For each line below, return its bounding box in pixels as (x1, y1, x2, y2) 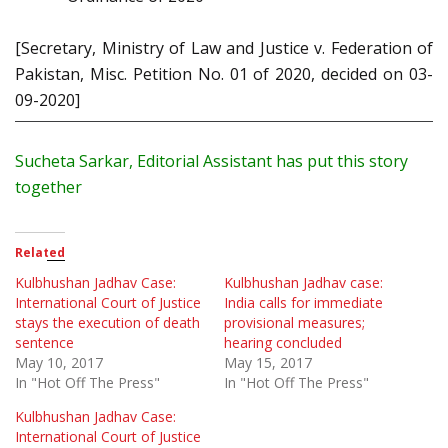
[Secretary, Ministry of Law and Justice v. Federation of (15, 37, 433, 60)
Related (15, 244, 65, 262)
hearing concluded (224, 333, 342, 353)
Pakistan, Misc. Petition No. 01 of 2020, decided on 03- (15, 63, 433, 86)
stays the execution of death (15, 313, 200, 333)
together (15, 176, 82, 199)
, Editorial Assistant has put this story (129, 150, 408, 173)
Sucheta (15, 150, 75, 173)
